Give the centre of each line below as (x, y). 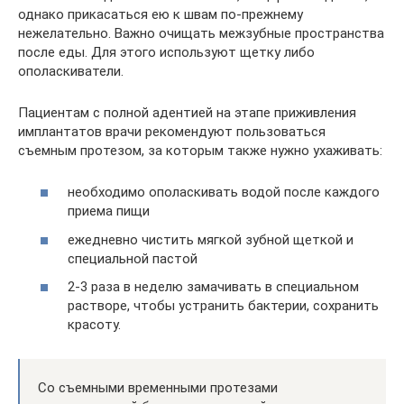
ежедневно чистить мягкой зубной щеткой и (211, 239)
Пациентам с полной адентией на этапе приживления (187, 112)
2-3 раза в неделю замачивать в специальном (213, 287)
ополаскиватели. (71, 71)
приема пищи (109, 211)
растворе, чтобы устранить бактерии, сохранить (223, 306)
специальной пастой (133, 258)
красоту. (94, 325)
